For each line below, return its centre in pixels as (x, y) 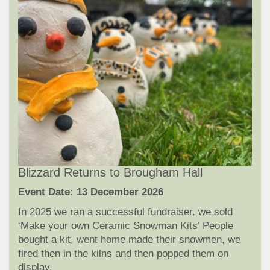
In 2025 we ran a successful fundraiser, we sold (125, 212)
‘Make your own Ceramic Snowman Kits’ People (126, 225)
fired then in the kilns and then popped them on (123, 253)
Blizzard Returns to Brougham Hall (110, 172)
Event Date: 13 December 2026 (91, 192)
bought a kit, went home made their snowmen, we (129, 239)
